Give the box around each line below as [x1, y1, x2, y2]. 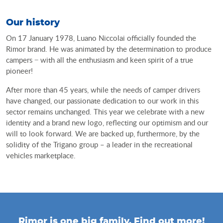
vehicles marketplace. [6, 150, 76, 161]
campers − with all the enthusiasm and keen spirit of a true [6, 55, 193, 65]
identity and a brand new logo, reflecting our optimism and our [6, 117, 208, 128]
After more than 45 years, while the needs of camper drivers [6, 85, 200, 95]
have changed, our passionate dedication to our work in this [6, 96, 199, 106]
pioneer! [6, 66, 33, 76]
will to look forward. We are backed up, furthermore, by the [6, 128, 200, 139]
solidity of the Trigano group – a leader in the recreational [6, 139, 193, 150]
